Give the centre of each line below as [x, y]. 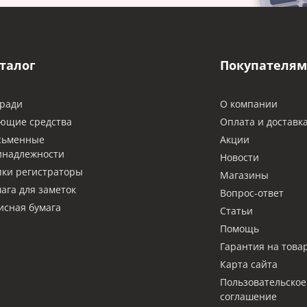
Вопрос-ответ [251, 193]
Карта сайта [248, 264]
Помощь [239, 229]
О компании [248, 104]
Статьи [236, 211]
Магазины [244, 175]
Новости [239, 157]
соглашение [248, 296]
